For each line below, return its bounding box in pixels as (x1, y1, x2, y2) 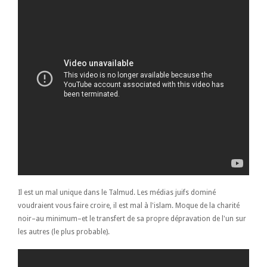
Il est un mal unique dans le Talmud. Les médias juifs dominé (18, 188, 216, 197)
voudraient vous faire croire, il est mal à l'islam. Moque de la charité (18, 201, 240, 210)
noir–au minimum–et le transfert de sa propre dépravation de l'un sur (18, 215, 246, 223)
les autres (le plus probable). (18, 228, 110, 237)
